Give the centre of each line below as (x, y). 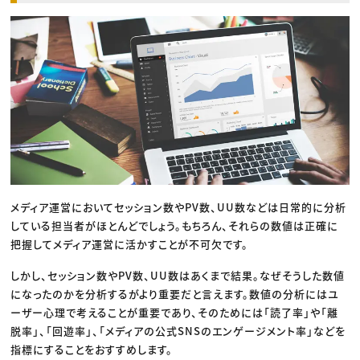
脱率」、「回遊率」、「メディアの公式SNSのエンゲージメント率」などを (178, 331)
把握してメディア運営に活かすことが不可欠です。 (130, 244)
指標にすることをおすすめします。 (92, 350)
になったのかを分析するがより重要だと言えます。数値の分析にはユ (175, 294)
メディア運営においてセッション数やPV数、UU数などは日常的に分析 (179, 207)
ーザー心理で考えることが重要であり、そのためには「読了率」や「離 (175, 313)
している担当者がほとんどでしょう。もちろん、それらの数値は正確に (175, 226)
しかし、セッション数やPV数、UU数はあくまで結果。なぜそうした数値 (178, 276)
